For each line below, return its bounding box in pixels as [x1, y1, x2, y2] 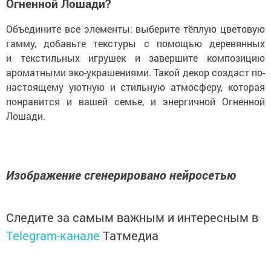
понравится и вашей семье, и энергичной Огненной [6, 95, 265, 108]
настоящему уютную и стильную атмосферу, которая [6, 80, 265, 94]
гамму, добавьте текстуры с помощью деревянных [6, 37, 265, 50]
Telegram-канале [6, 227, 100, 244]
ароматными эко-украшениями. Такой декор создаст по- [6, 66, 265, 79]
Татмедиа [103, 227, 158, 244]
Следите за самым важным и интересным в [6, 209, 258, 226]
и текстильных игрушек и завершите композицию [6, 51, 265, 65]
